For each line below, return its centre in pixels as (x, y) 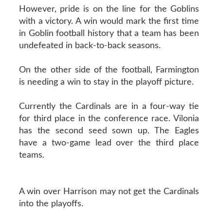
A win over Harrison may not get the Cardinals (109, 191)
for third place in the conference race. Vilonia (109, 118)
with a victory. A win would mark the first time (109, 21)
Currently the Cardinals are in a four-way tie (109, 106)
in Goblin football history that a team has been (109, 33)
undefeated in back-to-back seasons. (90, 45)
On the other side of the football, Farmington (109, 70)
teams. (31, 155)
